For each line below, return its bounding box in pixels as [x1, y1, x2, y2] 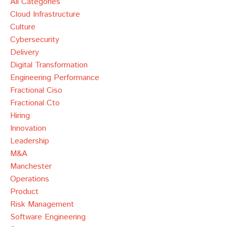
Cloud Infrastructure [10, 9, 80, 21]
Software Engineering [10, 211, 86, 223]
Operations [10, 173, 49, 185]
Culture [10, 21, 35, 33]
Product [10, 186, 39, 198]
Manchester [10, 161, 52, 173]
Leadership [10, 135, 49, 147]
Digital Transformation [10, 59, 88, 71]
